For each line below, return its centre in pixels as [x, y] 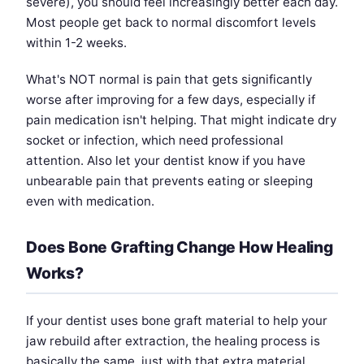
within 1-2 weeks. [76, 42]
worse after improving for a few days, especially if [171, 99]
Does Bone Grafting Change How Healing [180, 247]
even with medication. [90, 201]
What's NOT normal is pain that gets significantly [169, 79]
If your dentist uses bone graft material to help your [177, 320]
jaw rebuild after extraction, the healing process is [173, 340]
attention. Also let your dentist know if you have [166, 160]
